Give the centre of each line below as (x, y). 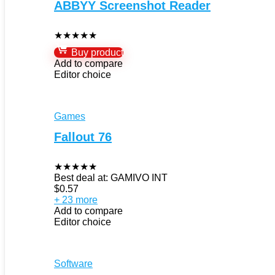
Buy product (96, 52)
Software (73, 263)
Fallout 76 (83, 137)
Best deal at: (82, 177)
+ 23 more (76, 199)
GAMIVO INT (139, 177)
